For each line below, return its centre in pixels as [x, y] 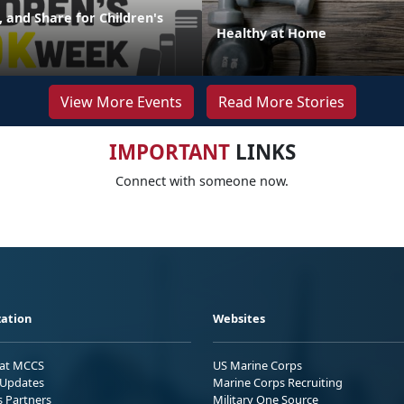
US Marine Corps [257, 365]
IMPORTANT [169, 151]
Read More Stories [281, 101]
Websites [239, 318]
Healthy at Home [271, 32]
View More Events [121, 101]
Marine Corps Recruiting [278, 382]
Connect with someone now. [202, 180]
